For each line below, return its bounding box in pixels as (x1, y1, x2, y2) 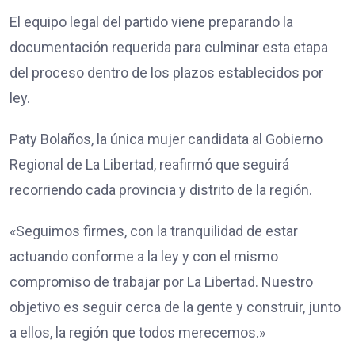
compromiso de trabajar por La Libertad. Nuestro (10, 273, 313, 291)
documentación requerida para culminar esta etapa (10, 39, 328, 56)
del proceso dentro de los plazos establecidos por (10, 64, 323, 82)
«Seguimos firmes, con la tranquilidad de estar (10, 223, 298, 240)
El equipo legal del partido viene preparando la (10, 13, 293, 31)
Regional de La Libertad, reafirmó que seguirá (10, 156, 289, 174)
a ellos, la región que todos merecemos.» (10, 324, 265, 342)
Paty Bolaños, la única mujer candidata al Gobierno (10, 131, 323, 148)
